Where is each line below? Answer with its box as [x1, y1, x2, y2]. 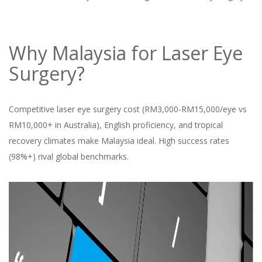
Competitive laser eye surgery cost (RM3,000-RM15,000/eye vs [9, 104, 247, 115]
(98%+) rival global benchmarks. [9, 151, 129, 162]
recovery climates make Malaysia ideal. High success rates [9, 135, 229, 146]
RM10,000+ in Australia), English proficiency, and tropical [9, 119, 223, 130]
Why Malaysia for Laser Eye [9, 40, 243, 65]
